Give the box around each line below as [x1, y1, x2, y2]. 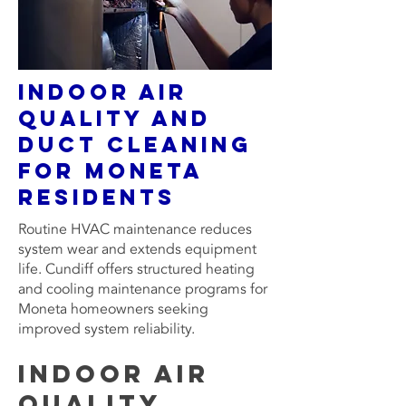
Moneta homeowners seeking [18, 299, 208, 319]
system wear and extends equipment [18, 239, 256, 259]
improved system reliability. [18, 319, 195, 339]
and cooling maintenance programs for [18, 279, 267, 299]
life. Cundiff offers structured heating [18, 259, 255, 279]
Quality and [18, 104, 211, 131]
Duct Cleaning [18, 130, 252, 158]
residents [18, 183, 176, 210]
